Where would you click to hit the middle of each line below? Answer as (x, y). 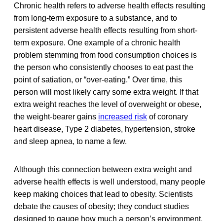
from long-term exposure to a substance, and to (95, 18)
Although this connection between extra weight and (103, 169)
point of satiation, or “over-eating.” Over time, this (98, 79)
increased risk (123, 116)
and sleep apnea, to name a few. (70, 141)
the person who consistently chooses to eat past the (104, 67)
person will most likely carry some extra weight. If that (106, 92)
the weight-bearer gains (56, 116)
